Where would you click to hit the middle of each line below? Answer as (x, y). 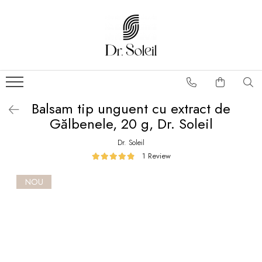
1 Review (156, 156)
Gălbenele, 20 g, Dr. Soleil (131, 124)
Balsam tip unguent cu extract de (131, 108)
